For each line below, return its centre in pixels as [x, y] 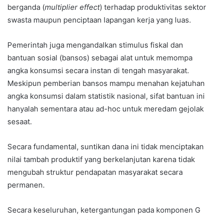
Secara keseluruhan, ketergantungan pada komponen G [104, 210]
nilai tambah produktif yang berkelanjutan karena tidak [101, 159]
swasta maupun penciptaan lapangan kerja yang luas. [99, 20]
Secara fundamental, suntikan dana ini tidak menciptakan [106, 146]
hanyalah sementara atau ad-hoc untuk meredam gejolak [106, 109]
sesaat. [20, 121]
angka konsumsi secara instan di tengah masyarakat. [98, 70]
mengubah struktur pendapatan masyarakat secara [95, 172]
